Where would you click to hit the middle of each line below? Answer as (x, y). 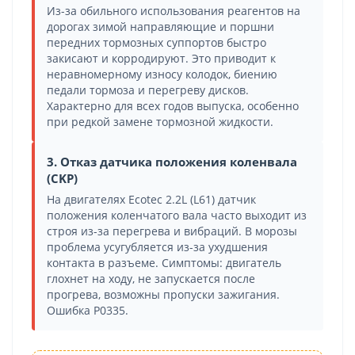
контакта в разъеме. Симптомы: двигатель (164, 263)
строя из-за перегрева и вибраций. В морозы (172, 231)
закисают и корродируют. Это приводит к (161, 58)
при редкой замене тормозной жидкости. (160, 122)
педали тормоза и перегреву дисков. (148, 90)
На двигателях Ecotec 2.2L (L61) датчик (151, 199)
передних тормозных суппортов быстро (157, 42)
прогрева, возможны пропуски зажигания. (163, 294)
